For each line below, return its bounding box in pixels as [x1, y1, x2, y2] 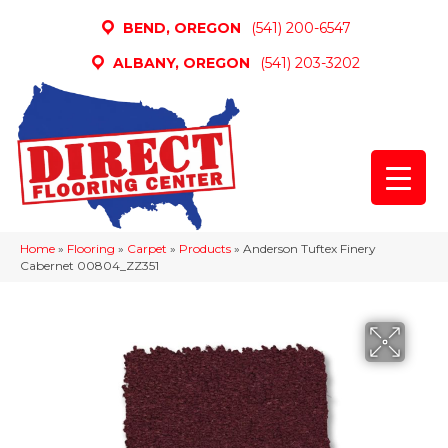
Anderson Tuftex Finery [243, 240, 375, 256]
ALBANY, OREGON [113, 53, 250, 72]
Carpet [127, 240, 167, 256]
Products [179, 240, 231, 256]
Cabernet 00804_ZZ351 [20, 257, 159, 273]
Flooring [67, 240, 115, 256]
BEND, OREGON [122, 18, 241, 37]
